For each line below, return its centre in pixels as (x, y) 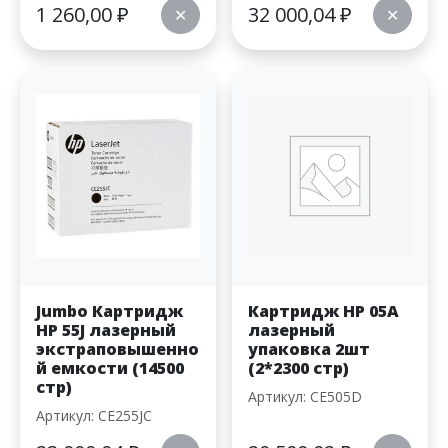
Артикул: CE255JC (94, 416)
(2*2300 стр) (298, 368)
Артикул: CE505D (305, 397)
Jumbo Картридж (109, 311)
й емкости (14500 (110, 368)
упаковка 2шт (309, 349)
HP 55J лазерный (106, 330)
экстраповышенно (117, 349)
